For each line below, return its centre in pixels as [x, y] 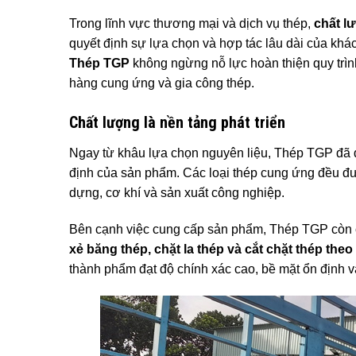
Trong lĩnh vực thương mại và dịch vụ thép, [192, 24]
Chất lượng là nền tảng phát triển [177, 122]
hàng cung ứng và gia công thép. [162, 83]
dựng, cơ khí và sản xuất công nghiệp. [177, 192]
